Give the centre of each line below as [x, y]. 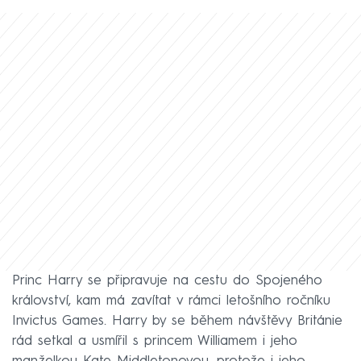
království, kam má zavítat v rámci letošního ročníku [171, 301]
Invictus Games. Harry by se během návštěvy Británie [177, 322]
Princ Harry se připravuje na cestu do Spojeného [167, 281]
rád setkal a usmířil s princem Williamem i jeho [155, 342]
